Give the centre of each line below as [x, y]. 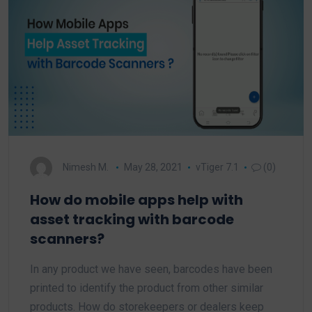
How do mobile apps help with [136, 200]
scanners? [67, 239]
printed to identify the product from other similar [147, 288]
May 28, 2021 [153, 167]
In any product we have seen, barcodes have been [151, 269]
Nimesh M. [86, 167]
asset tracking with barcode [132, 219]
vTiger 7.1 [217, 167]
